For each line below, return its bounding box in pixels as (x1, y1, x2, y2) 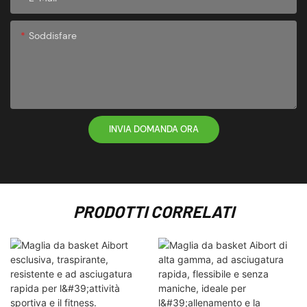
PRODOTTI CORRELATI (73, 201, 234, 222)
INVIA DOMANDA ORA (108, 123, 199, 135)
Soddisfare (29, 29, 77, 42)
